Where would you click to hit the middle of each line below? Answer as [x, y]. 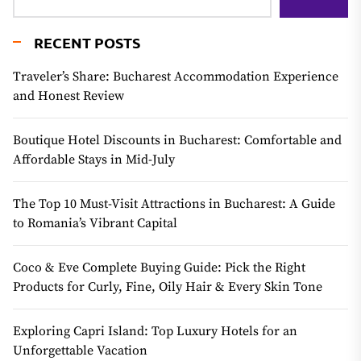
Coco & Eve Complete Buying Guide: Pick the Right [159, 267]
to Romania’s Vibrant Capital [95, 223]
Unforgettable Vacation [80, 350]
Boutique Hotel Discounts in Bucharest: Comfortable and [177, 140]
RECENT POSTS [87, 42]
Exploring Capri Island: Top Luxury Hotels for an [155, 331]
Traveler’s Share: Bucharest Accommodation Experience [176, 76]
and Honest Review [68, 95]
